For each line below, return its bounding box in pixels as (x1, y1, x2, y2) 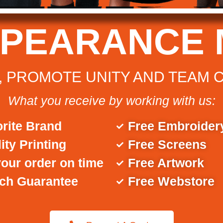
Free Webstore (127, 174, 215, 189)
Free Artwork (127, 156, 204, 170)
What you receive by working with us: (7, 94, 216, 108)
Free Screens (127, 137, 207, 152)
